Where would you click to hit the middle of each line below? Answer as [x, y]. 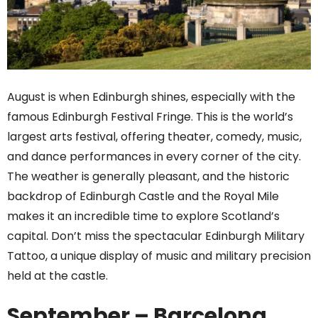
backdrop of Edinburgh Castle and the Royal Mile [143, 196]
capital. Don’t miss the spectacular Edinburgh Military [156, 236]
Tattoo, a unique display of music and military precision [159, 256]
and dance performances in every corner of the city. [154, 156]
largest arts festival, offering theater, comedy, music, [154, 136]
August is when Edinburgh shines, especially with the [151, 97]
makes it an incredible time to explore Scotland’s [143, 216]
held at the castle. [57, 275]
